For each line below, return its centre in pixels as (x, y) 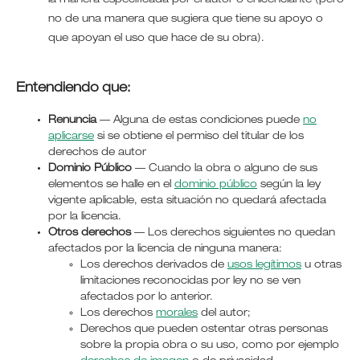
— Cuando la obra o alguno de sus (224, 170)
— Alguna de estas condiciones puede (199, 121)
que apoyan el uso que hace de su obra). (156, 39)
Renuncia (72, 121)
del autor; (224, 314)
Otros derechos (89, 234)
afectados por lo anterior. (146, 298)
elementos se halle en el (111, 186)
